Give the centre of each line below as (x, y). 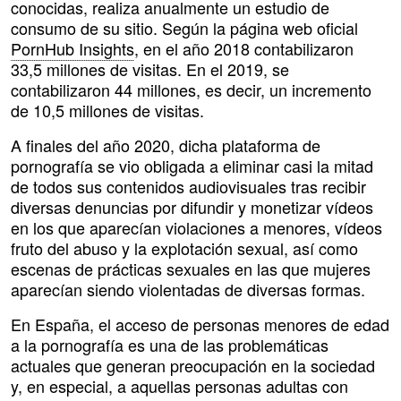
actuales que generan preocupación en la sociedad (193, 366)
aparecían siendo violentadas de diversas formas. (188, 290)
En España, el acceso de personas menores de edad (200, 324)
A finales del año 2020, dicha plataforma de (166, 145)
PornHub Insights (73, 49)
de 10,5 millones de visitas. (107, 111)
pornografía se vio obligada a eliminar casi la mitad (192, 166)
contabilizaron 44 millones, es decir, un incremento (191, 90)
